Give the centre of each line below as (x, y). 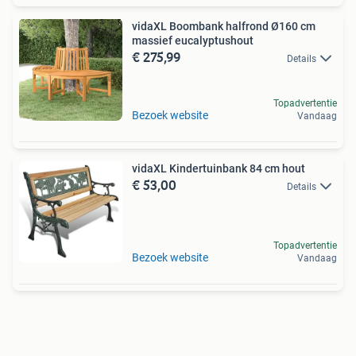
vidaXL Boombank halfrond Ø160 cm (224, 27)
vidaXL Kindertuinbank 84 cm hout (219, 169)
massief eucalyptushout (193, 41)
